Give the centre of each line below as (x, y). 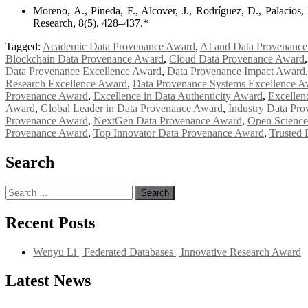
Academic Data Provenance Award (119, 46)
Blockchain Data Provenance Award (85, 58)
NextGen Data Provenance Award (168, 120)
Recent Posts (50, 222)
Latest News (48, 281)
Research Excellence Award (66, 83)
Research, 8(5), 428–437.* (91, 23)
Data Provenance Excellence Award (84, 71)
